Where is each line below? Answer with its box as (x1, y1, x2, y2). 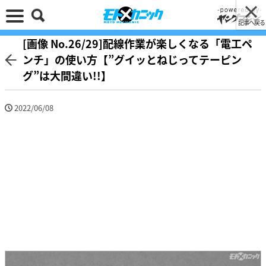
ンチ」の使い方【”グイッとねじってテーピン (23, 52, 242, 67)
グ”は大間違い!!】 (23, 68, 112, 83)
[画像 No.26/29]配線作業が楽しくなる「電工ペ (23, 36, 252, 51)
